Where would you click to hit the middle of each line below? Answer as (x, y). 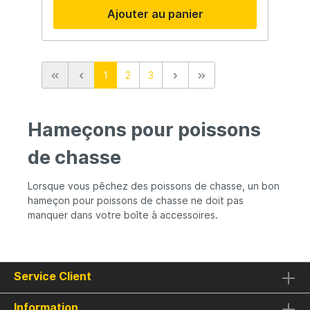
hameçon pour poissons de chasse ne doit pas (136, 201)
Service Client (53, 276)
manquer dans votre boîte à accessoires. (123, 215)
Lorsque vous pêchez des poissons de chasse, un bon (154, 186)
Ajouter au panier (155, 14)
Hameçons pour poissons (144, 130)
